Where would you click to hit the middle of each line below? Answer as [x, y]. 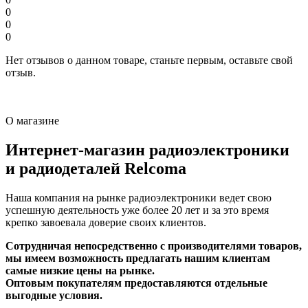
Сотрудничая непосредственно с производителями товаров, [154, 245]
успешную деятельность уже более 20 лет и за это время [137, 210]
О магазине [32, 121]
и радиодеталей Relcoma [96, 168]
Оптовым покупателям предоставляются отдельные [136, 283]
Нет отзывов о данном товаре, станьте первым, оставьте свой [149, 60]
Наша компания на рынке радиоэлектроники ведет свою [139, 197]
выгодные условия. [54, 295]
